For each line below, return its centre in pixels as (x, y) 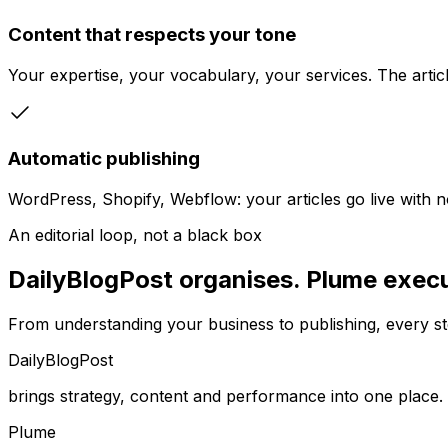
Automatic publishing (104, 159)
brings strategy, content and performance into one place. (225, 395)
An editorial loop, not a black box (135, 235)
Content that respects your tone (152, 34)
